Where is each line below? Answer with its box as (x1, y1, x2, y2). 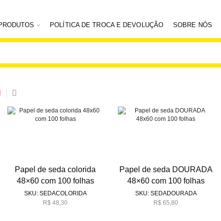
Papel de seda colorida (15, 165, 96, 174)
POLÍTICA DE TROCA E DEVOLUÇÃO (50, 21, 164, 29)
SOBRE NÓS (173, 21, 212, 29)
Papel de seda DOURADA (119, 165, 213, 174)
